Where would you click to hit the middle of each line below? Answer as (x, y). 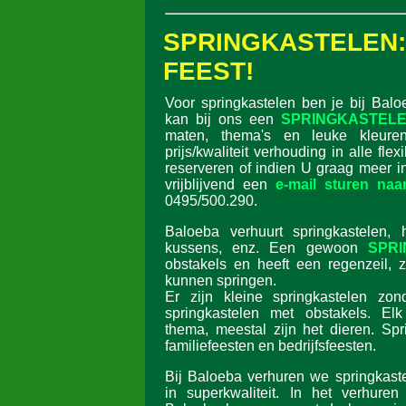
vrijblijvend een (220, 184)
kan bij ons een (223, 119)
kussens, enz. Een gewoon (266, 248)
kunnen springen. (221, 280)
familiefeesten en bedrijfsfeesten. (272, 346)
